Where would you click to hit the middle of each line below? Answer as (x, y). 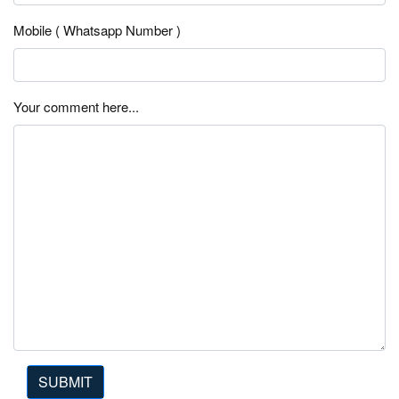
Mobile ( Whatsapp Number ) (97, 29)
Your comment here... (76, 106)
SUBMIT (65, 381)
